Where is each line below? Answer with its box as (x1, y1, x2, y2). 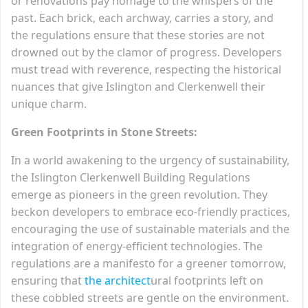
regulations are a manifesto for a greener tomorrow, (11, 255, 286, 271)
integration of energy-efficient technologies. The (11, 238, 263, 254)
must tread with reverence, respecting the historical (11, 61, 281, 77)
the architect (85, 272, 151, 288)
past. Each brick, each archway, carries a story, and (11, 10, 274, 25)
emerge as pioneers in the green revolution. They (11, 186, 267, 202)
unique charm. (11, 96, 87, 111)
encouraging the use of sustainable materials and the (11, 221, 289, 236)
